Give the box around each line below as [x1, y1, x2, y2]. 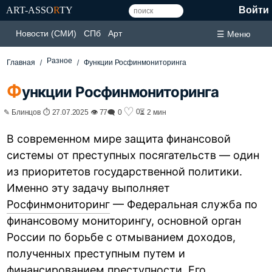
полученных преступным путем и [7, 246, 186, 260]
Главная [7, 58, 36, 67]
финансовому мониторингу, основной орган [7, 214, 242, 227]
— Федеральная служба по [110, 197, 258, 211]
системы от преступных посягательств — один [7, 148, 260, 161]
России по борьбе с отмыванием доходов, [7, 230, 236, 243]
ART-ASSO [6, 5, 53, 15]
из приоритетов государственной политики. [7, 165, 243, 178]
